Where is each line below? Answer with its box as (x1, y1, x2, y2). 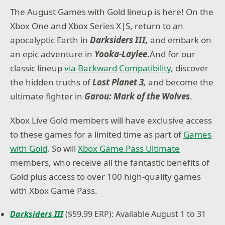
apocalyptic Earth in (10, 34, 90, 46)
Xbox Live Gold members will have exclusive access (10, 114, 212, 126)
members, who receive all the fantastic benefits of (10, 156, 210, 168)
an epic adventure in (10, 48, 95, 60)
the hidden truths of (10, 76, 93, 88)
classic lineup (10, 62, 65, 74)
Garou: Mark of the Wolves (84, 90, 190, 102)
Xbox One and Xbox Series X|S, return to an (10, 20, 184, 32)
